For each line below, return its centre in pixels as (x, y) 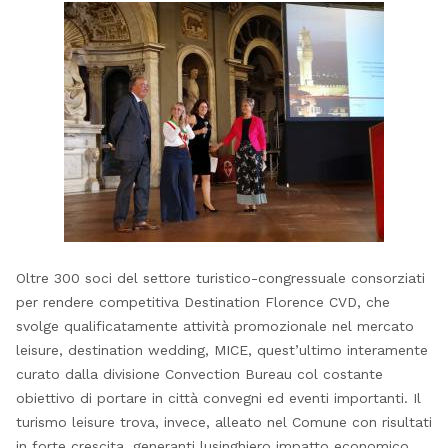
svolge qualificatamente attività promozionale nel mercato (214, 326)
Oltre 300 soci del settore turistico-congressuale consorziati (220, 278)
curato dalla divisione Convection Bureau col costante (199, 374)
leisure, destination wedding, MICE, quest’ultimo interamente (221, 350)
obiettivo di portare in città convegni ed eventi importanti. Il (218, 398)
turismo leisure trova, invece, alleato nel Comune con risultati (223, 422)
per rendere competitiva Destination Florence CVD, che (202, 302)
